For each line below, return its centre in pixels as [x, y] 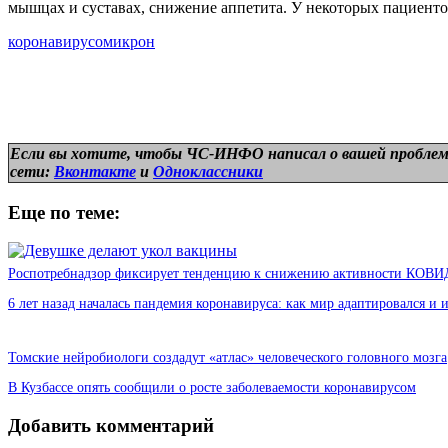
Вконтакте [95, 171]
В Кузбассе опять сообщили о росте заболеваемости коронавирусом [212, 388]
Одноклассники [208, 171]
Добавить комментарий [111, 425]
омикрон [125, 41]
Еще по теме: [64, 212]
